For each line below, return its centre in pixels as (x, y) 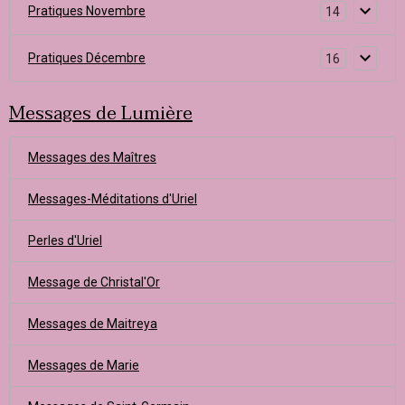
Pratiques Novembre (87, 11)
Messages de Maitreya (93, 324)
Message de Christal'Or (94, 282)
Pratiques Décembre (87, 58)
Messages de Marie (84, 365)
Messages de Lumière (101, 114)
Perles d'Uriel (65, 240)
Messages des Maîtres (92, 157)
